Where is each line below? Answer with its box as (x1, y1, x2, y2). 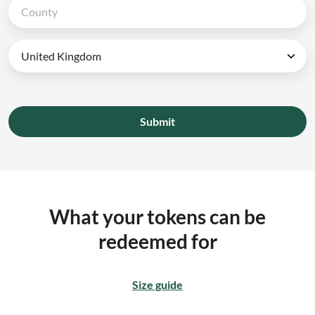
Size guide (132, 278, 183, 292)
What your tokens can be (49, 205, 266, 229)
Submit (140, 115, 175, 129)
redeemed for (98, 229, 217, 254)
